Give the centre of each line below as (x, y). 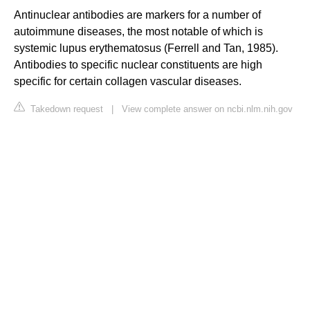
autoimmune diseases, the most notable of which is (138, 32)
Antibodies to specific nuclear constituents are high (138, 65)
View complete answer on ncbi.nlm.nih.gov (207, 109)
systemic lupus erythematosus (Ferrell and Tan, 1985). (146, 48)
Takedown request (65, 109)
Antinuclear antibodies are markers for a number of (137, 15)
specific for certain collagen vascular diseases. (128, 82)
